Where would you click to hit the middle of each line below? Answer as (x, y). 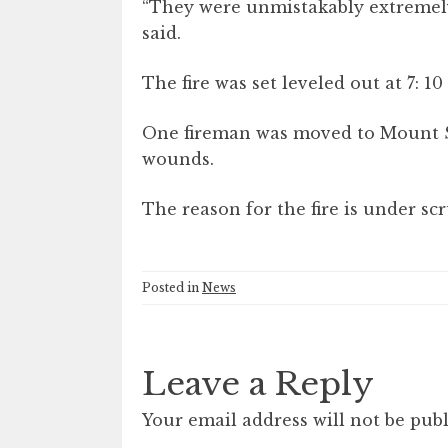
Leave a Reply (258, 383)
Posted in (172, 287)
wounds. (178, 158)
